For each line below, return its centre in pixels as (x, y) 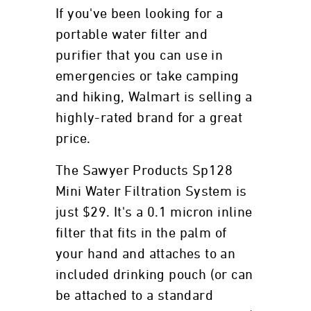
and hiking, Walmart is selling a (154, 97)
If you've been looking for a (140, 14)
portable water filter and (132, 35)
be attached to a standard (134, 296)
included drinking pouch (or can (154, 275)
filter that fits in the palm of (141, 233)
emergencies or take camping (148, 76)
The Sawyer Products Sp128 (144, 171)
